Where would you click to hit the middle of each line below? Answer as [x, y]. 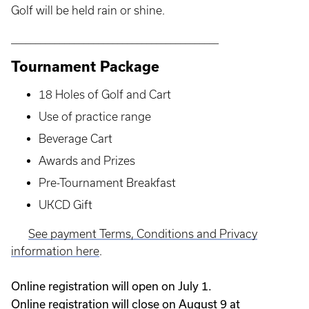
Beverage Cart [76, 138]
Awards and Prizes [87, 160]
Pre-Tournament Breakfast [107, 182]
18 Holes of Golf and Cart [105, 94]
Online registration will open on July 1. [111, 286]
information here [55, 251]
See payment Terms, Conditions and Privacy [143, 233]
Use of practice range [95, 116]
